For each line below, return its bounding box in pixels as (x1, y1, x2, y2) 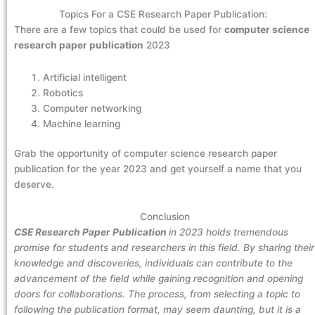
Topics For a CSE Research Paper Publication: (59, 8, 270, 20)
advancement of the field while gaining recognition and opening (14, 272, 303, 284)
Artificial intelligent (43, 71, 133, 83)
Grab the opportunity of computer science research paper (14, 148, 277, 160)
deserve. (14, 179, 57, 191)
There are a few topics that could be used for (14, 23, 224, 35)
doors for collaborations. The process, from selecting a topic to (14, 288, 300, 300)
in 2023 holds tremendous (169, 226, 288, 238)
